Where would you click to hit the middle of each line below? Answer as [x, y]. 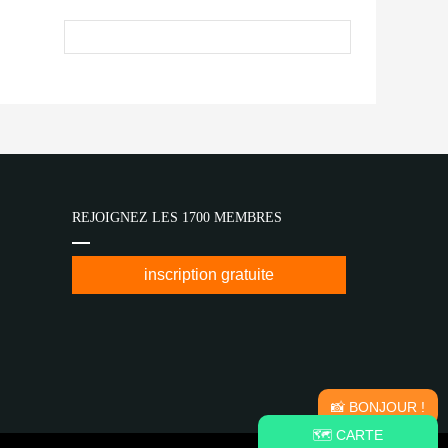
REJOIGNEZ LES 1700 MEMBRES [177, 218]
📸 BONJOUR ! [378, 407]
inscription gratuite [209, 275]
